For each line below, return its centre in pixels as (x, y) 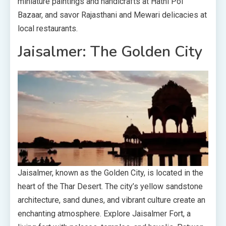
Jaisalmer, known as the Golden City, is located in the (110, 173)
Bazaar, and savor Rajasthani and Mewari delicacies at (112, 15)
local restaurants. (48, 29)
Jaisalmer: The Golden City (110, 52)
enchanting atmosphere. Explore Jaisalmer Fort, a (104, 214)
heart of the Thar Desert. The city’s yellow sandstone (110, 187)
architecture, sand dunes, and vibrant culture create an (111, 200)
